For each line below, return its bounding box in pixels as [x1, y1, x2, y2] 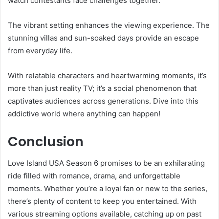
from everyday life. [8, 45, 72, 55]
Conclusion [8, 132, 84, 151]
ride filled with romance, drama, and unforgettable [8, 171, 180, 181]
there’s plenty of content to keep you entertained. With [8, 197, 197, 206]
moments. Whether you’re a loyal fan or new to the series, [8, 184, 207, 194]
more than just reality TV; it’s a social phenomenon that [8, 83, 197, 93]
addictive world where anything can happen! [8, 109, 160, 118]
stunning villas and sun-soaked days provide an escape [8, 33, 199, 43]
